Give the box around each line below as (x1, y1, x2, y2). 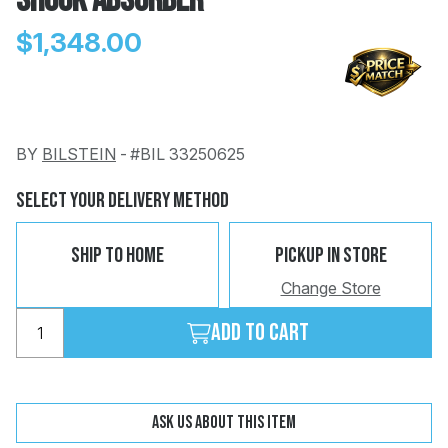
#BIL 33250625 (130, 144, 245, 164)
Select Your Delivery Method (16, 188, 229, 213)
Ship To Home (71, 242, 164, 268)
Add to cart (211, 317, 309, 347)
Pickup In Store (274, 242, 387, 268)
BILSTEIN (42, 144, 116, 164)
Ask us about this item (152, 411, 296, 433)
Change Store (280, 277, 381, 298)
